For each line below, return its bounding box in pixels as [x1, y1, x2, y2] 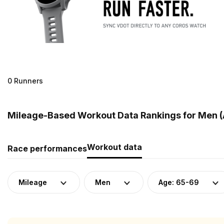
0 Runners [7, 76, 43, 85]
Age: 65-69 [158, 177, 199, 186]
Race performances [7, 143, 87, 153]
